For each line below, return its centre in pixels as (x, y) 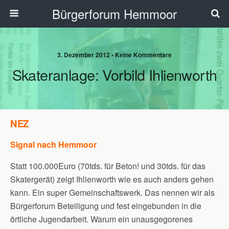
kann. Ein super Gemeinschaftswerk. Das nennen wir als (112, 192)
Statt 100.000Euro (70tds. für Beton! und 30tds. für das (108, 166)
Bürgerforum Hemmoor (114, 14)
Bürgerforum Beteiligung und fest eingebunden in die (106, 206)
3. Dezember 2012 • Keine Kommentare (114, 55)
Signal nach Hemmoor (53, 144)
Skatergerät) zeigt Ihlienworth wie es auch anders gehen (112, 179)
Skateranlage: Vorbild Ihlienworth (114, 74)
